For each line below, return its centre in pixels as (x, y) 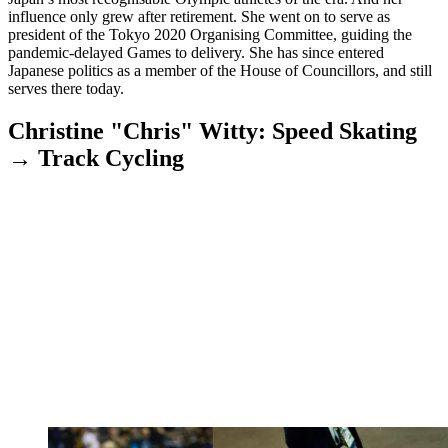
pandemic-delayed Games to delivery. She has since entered (196, 53)
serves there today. (66, 89)
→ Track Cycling (96, 158)
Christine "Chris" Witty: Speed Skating (212, 131)
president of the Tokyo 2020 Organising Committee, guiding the (210, 35)
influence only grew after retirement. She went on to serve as (199, 17)
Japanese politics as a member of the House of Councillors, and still (220, 71)
